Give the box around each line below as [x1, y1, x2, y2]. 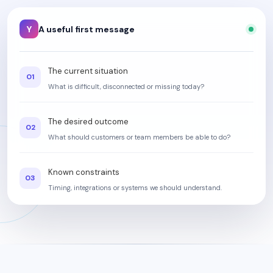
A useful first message [38, 23, 135, 35]
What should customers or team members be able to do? [48, 133, 230, 141]
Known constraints [48, 167, 119, 177]
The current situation [48, 66, 128, 76]
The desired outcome [48, 116, 129, 127]
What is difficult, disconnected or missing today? [48, 82, 204, 91]
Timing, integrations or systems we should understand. [48, 183, 222, 192]
